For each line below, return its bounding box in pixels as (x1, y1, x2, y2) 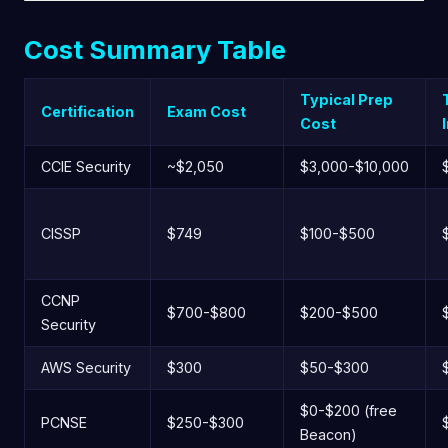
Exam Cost (167, 102, 246, 120)
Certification (41, 102, 134, 120)
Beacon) (300, 425, 357, 443)
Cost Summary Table (24, 33, 286, 65)
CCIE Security (41, 157, 131, 175)
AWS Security (41, 358, 131, 376)
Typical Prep (300, 90, 393, 108)
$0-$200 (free (300, 401, 397, 419)
